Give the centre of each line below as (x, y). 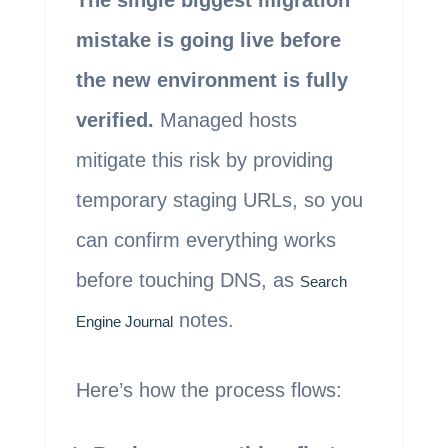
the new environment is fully (211, 80)
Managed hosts (225, 120)
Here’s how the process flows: (208, 390)
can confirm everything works (205, 240)
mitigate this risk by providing (204, 160)
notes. (203, 320)
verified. (114, 120)
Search (323, 282)
